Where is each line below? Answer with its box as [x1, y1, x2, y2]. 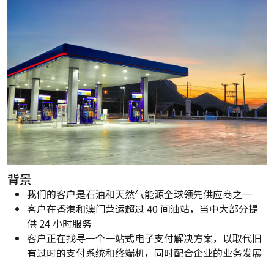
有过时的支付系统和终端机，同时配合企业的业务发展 [27, 245, 262, 260]
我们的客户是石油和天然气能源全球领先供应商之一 [27, 186, 252, 201]
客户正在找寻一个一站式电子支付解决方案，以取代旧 [27, 230, 262, 245]
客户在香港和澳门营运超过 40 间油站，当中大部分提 [27, 201, 258, 216]
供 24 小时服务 [27, 215, 92, 231]
